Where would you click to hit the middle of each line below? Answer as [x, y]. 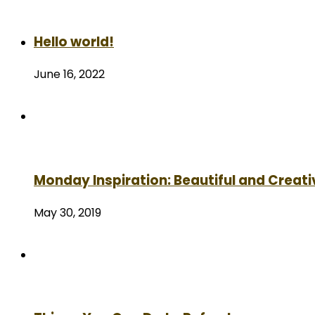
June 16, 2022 [69, 75]
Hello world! [74, 42]
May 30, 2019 [67, 212]
